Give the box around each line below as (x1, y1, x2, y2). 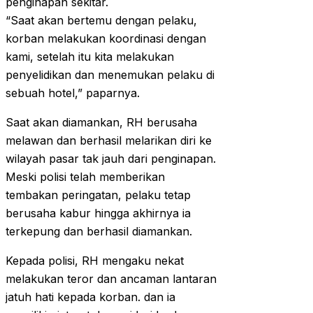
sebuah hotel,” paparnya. (6, 86, 140, 101)
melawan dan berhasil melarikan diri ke (6, 133, 212, 148)
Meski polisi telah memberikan (6, 170, 165, 184)
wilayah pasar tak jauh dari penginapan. (6, 152, 216, 166)
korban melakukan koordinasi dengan (6, 31, 206, 46)
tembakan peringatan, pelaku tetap (6, 188, 191, 203)
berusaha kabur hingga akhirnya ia (6, 206, 191, 221)
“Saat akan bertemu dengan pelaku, (6, 13, 197, 28)
